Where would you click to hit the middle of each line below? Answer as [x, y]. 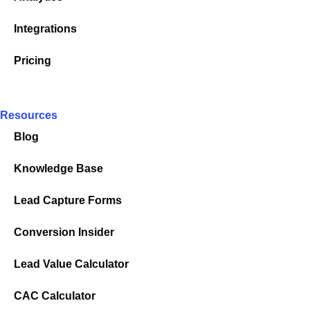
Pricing [33, 61]
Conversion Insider [64, 232]
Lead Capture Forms [68, 201]
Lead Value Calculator [71, 264]
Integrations [45, 29]
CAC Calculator [55, 296]
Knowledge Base [58, 169]
